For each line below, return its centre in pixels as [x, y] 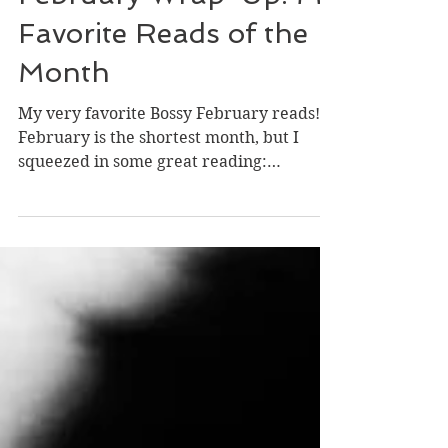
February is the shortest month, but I [158, 185]
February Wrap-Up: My [177, 42]
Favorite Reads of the [163, 81]
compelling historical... [106, 233]
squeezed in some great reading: [142, 209]
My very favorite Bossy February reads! [169, 161]
